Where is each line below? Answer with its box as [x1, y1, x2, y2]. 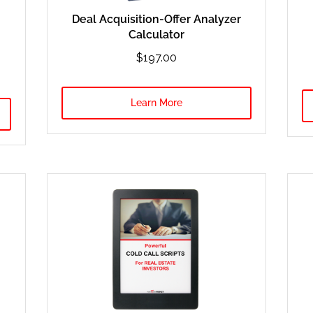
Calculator [128, 28, 184, 42]
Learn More [130, 97, 182, 109]
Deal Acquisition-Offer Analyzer [71, 13, 241, 27]
